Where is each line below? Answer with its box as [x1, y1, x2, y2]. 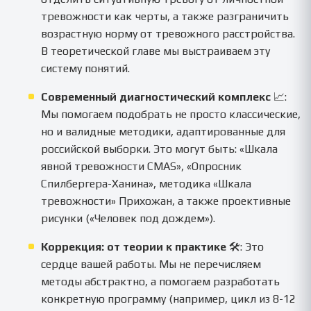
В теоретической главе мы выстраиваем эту [41, 44, 271, 58]
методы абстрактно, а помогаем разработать [41, 274, 280, 288]
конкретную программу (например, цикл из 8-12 [41, 292, 296, 305]
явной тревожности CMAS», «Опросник [41, 159, 242, 173]
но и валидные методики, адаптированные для [41, 124, 286, 138]
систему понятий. [41, 61, 131, 75]
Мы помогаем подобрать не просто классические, [41, 107, 301, 121]
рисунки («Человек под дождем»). [41, 211, 216, 225]
